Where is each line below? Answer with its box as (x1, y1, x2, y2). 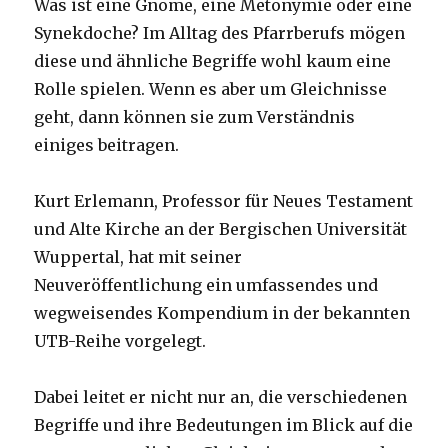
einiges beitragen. (34, 135, 180, 156)
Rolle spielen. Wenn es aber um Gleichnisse (34, 79, 388, 100)
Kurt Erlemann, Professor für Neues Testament (34, 191, 414, 212)
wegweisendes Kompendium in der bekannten (34, 303, 411, 324)
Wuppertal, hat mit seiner (34, 247, 243, 268)
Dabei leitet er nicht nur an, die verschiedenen (34, 387, 408, 408)
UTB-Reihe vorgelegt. (34, 331, 207, 352)
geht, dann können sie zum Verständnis (34, 107, 356, 128)
